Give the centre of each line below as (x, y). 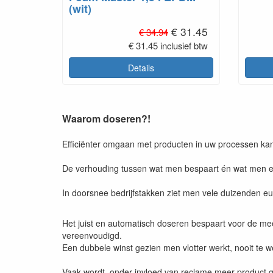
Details (141, 67)
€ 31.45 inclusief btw (168, 45)
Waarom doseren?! (106, 118)
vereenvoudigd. (92, 235)
